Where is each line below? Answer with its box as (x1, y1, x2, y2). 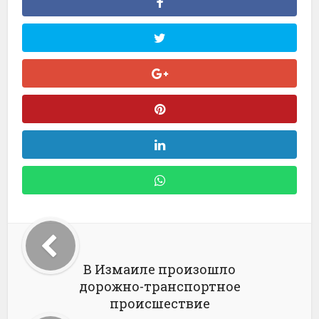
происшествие (109, 295, 210, 312)
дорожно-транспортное (78, 278, 241, 295)
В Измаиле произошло (83, 261, 236, 278)
